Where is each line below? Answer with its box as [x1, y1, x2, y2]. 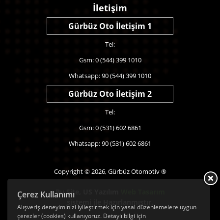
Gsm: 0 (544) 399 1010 [79, 55, 141, 64]
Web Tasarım [120, 187, 165, 196]
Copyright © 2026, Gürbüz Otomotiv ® [54, 166, 166, 176]
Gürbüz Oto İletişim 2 [68, 88, 152, 99]
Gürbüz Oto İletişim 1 [68, 20, 152, 31]
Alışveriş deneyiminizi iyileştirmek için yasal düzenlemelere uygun [17, 203, 196, 211]
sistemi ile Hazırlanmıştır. [67, 197, 153, 207]
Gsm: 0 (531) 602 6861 [79, 123, 141, 132]
